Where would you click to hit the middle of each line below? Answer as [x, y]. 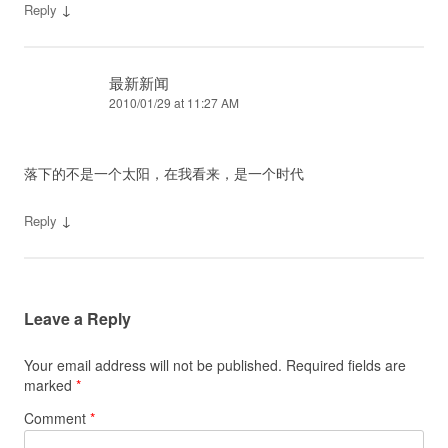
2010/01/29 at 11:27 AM [174, 102]
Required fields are [346, 365]
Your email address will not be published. [153, 365]
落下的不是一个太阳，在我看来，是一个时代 [164, 173]
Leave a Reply [77, 318]
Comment [57, 418]
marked [50, 385]
